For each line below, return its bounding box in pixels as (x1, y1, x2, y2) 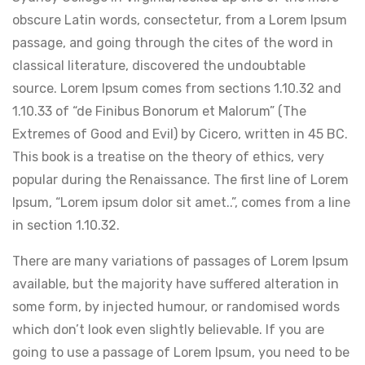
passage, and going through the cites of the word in (12, 34, 333, 51)
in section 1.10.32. (12, 217, 120, 233)
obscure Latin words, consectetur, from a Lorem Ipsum (12, 11, 347, 28)
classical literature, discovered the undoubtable (12, 57, 306, 73)
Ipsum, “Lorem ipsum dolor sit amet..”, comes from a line (12, 194, 350, 210)
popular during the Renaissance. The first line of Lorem (12, 171, 349, 187)
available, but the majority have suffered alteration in (12, 275, 339, 292)
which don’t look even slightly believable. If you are (12, 321, 324, 337)
